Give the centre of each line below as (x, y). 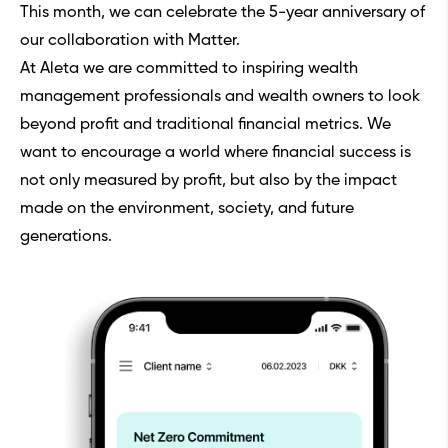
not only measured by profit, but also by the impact (208, 181)
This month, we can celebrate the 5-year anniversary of (222, 13)
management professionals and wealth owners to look (220, 97)
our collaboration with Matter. (130, 41)
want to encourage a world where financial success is (215, 153)
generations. (66, 237)
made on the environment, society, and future (187, 209)
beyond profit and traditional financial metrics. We (205, 125)
